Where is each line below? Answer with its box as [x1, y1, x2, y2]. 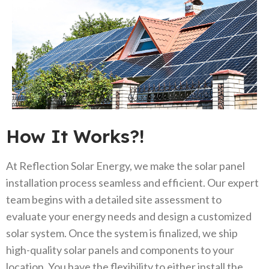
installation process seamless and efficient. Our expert [6, 175, 259, 189]
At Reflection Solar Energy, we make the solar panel [6, 159, 245, 172]
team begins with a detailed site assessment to [6, 192, 222, 206]
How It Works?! [6, 124, 144, 148]
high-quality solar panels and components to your [6, 243, 234, 256]
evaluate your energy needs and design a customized [6, 209, 252, 223]
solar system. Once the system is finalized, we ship [6, 226, 238, 240]
